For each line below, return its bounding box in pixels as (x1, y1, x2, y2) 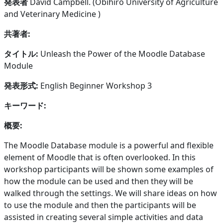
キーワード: (4, 100, 46, 111)
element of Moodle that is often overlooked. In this (4, 151, 196, 163)
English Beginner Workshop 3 (38, 80, 152, 91)
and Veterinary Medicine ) (4, 8, 101, 19)
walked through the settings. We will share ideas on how (4, 187, 217, 199)
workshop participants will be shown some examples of (4, 163, 214, 175)
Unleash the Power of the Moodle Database (40, 48, 205, 59)
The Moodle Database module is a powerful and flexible (4, 139, 214, 151)
